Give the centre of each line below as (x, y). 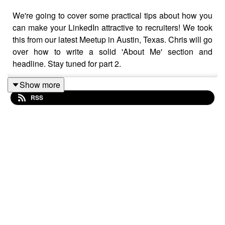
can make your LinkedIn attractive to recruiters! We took (113, 27)
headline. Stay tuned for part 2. (67, 63)
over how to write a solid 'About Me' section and (113, 51)
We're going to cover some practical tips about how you (113, 15)
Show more (40, 84)
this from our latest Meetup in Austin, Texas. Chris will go (113, 39)
